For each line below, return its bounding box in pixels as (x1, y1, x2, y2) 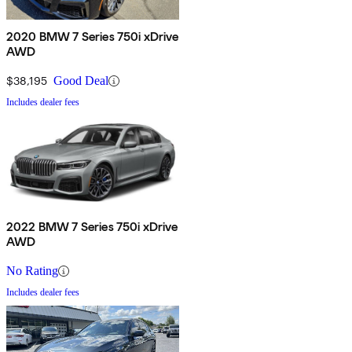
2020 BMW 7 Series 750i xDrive (6, 29, 179, 45)
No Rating (6, 264, 58, 278)
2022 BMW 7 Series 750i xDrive (6, 219, 178, 235)
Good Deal (53, 74, 108, 88)
